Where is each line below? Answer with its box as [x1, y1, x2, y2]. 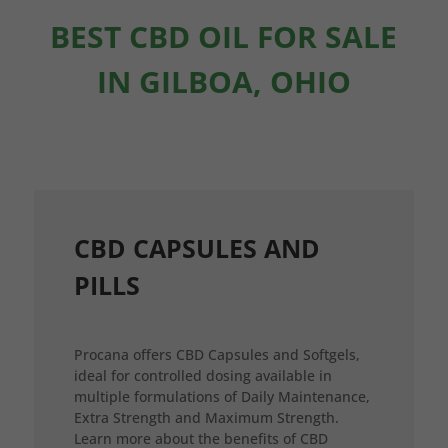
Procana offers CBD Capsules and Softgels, [73, 345, 360, 364]
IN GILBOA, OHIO [96, 61, 351, 102]
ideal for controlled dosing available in [73, 366, 332, 385]
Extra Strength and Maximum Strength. [73, 408, 339, 427]
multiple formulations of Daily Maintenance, [73, 387, 370, 406]
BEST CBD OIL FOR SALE [50, 16, 398, 57]
